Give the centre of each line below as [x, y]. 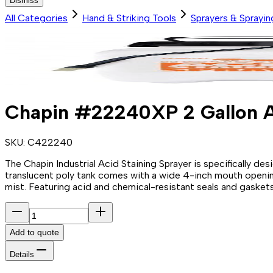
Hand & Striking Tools [129, 18]
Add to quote [34, 232]
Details [22, 255]
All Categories [36, 18]
